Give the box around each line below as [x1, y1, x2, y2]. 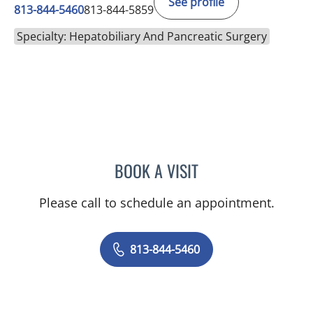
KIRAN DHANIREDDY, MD [198, 159, 307, 177]
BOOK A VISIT [115, 158, 198, 183]
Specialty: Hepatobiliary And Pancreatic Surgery [17, 29, 267, 44]
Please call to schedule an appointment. [38, 194, 275, 211]
